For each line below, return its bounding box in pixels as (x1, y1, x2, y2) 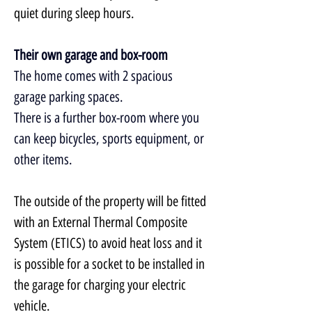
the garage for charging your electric (14, 276, 189, 293)
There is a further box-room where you (14, 109, 202, 126)
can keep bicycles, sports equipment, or (14, 130, 207, 147)
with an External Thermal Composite (14, 214, 190, 231)
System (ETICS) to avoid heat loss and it (14, 235, 205, 251)
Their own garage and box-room (14, 47, 168, 63)
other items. (14, 151, 72, 168)
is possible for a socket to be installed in (14, 256, 208, 272)
